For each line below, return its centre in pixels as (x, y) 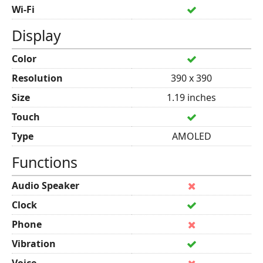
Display (36, 35)
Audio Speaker (45, 186)
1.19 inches (191, 97)
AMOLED (191, 136)
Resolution (37, 78)
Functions (45, 162)
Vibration (34, 244)
